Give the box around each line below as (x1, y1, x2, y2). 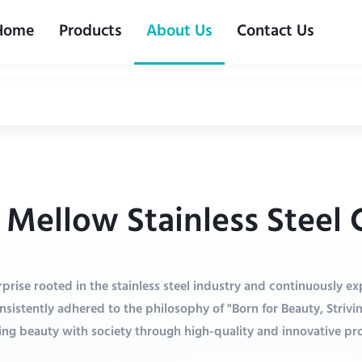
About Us (145, 16, 213, 48)
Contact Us (236, 16, 314, 48)
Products (58, 16, 122, 48)
